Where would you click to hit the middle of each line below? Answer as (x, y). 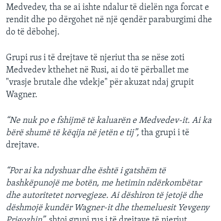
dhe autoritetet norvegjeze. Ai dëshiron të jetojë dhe (104, 196)
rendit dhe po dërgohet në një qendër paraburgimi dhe (109, 20)
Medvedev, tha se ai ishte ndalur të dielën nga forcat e (108, 8)
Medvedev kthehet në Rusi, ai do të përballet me (97, 71)
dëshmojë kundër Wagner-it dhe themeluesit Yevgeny (108, 208)
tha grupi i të (164, 133)
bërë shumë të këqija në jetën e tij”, (73, 133)
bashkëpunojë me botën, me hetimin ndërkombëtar (104, 184)
